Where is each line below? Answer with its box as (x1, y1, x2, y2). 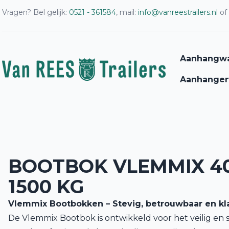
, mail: (116, 8, 138, 17)
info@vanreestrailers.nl (138, 8, 218, 17)
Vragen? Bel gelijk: (2, 8, 69, 17)
